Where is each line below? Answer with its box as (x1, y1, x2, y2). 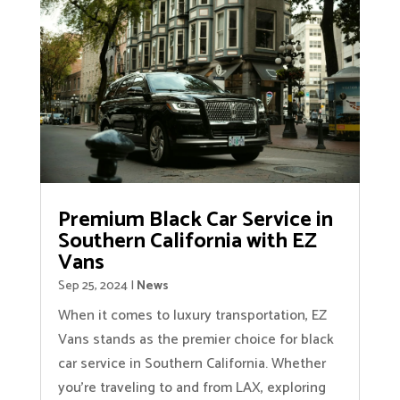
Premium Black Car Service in (57, 202, 333, 237)
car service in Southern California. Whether (57, 351, 326, 376)
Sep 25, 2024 (57, 275, 128, 296)
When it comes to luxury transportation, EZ (57, 303, 327, 328)
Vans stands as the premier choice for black (57, 327, 334, 352)
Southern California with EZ (57, 223, 317, 259)
